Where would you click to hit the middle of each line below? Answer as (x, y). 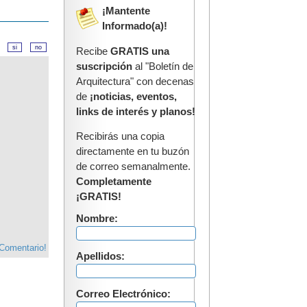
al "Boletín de (163, 66)
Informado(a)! (135, 26)
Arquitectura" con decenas (135, 81)
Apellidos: (100, 256)
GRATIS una (140, 51)
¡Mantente (126, 11)
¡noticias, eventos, (133, 96)
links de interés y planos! (136, 111)
